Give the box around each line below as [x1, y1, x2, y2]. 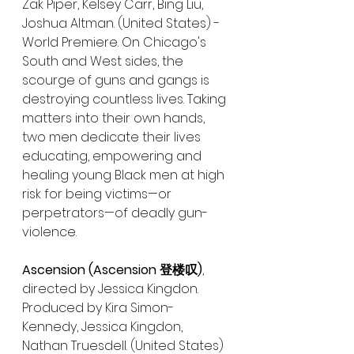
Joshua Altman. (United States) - [22, 13, 223, 32]
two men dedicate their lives [22, 127, 204, 146]
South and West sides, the [22, 51, 186, 70]
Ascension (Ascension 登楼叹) [22, 260, 202, 279]
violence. [22, 222, 77, 241]
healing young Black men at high [22, 165, 228, 184]
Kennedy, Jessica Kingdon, [22, 317, 186, 336]
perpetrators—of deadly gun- [22, 203, 208, 222]
